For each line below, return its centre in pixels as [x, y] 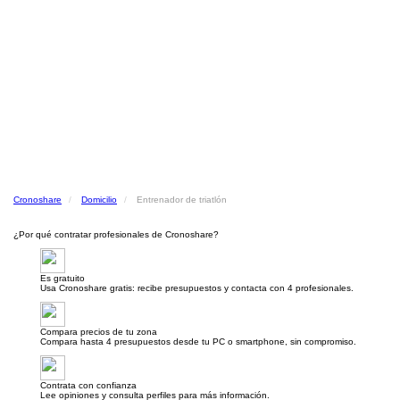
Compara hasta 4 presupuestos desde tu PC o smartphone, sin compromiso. [198, 342]
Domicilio [99, 200]
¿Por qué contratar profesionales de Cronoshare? [116, 234]
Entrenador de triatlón [182, 200]
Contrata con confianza [88, 385]
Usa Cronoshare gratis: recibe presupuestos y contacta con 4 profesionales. [197, 288]
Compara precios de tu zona [99, 332]
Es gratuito [62, 278]
